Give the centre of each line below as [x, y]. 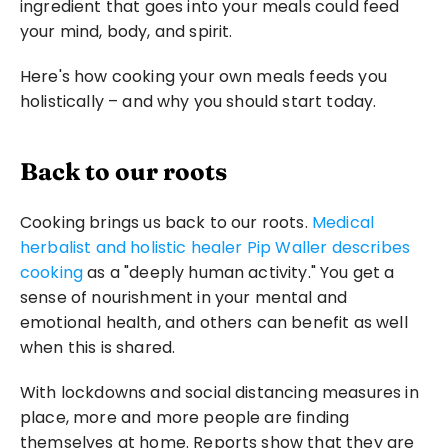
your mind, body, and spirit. [126, 31]
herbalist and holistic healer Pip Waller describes [215, 247]
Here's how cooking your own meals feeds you [203, 76]
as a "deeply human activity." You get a [239, 272]
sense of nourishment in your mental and [184, 297]
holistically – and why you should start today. [198, 101]
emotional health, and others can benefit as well [214, 322]
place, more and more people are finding [185, 417]
